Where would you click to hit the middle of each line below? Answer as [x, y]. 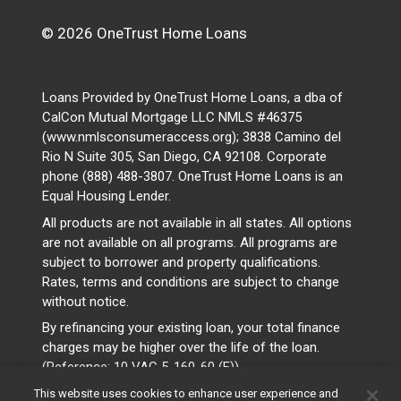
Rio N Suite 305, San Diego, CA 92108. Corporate [184, 157]
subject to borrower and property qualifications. [181, 262]
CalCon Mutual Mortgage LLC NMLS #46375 [172, 118]
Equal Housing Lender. [107, 196]
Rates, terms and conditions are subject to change [191, 282]
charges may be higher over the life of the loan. [181, 348]
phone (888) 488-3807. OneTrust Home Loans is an [192, 177]
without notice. [85, 301]
